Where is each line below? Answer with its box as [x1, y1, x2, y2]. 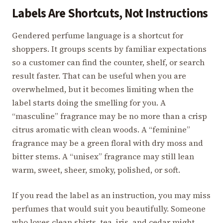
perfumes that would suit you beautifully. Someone [12, 203, 206, 214]
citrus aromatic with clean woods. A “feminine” [12, 123, 190, 135]
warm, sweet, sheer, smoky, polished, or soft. [12, 164, 180, 175]
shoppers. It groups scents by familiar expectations [12, 43, 207, 54]
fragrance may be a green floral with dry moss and [12, 137, 203, 148]
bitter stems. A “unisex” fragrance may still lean [12, 150, 194, 162]
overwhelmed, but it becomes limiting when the [12, 83, 194, 95]
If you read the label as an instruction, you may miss [12, 189, 211, 201]
